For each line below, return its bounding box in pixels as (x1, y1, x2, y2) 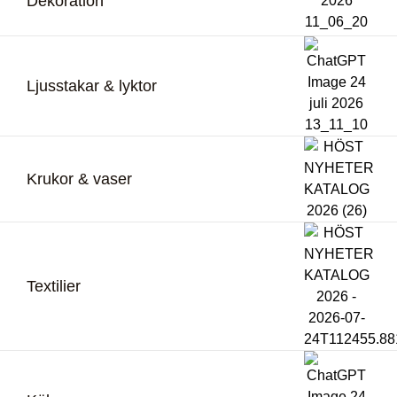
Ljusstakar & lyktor (27, 77, 157, 96)
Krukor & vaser (27, 170, 132, 189)
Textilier (27, 277, 81, 296)
